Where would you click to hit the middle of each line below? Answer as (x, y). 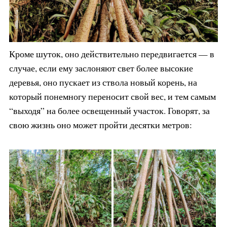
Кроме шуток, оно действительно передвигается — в (111, 53)
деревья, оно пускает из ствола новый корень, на (103, 82)
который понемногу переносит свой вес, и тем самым (112, 96)
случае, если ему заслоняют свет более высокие (101, 68)
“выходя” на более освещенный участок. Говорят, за (109, 110)
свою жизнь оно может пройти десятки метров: (100, 124)
